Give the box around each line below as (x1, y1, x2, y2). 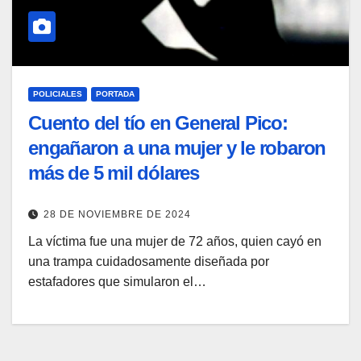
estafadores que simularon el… (28, 275, 206, 289)
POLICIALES (33, 89, 82, 98)
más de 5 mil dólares (28, 161, 200, 184)
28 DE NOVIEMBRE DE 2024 (44, 209, 191, 221)
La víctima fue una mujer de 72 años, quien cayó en (28, 234, 322, 249)
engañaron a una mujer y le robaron (28, 136, 326, 159)
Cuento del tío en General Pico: (28, 111, 288, 134)
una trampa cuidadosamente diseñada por (28, 255, 269, 269)
